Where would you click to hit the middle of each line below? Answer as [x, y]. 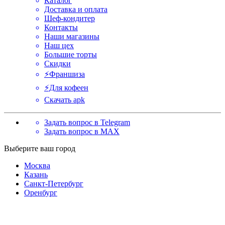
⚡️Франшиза [65, 74]
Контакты [61, 27]
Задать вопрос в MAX [82, 131]
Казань [36, 174]
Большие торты [71, 54]
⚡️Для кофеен [66, 87]
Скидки [58, 63]
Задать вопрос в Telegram [87, 122]
